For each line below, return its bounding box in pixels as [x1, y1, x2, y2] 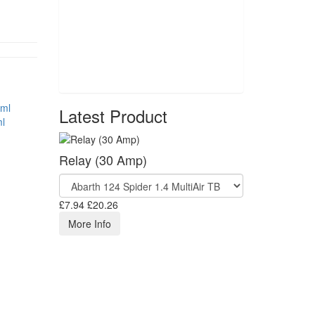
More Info [67, 217, 111, 231]
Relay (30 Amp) [58, 150, 147, 169]
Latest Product [58, 103, 167, 128]
